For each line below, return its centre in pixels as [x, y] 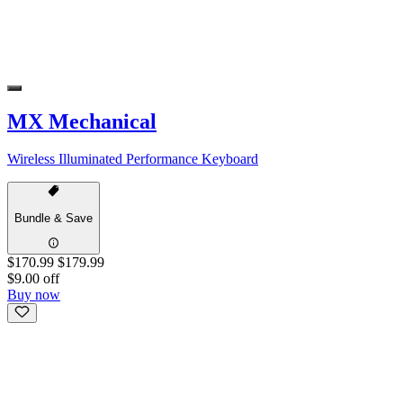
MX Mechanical [82, 121]
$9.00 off [33, 278]
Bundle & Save [54, 219]
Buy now [34, 294]
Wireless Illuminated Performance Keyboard [133, 159]
